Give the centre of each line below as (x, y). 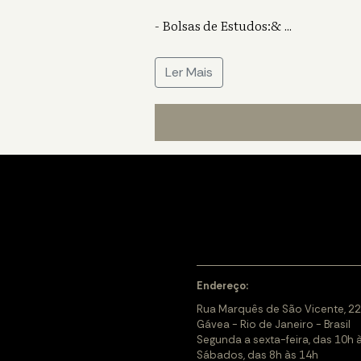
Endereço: (222, 286)
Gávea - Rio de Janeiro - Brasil (274, 324)
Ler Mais (189, 73)
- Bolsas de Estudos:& (218, 25)
